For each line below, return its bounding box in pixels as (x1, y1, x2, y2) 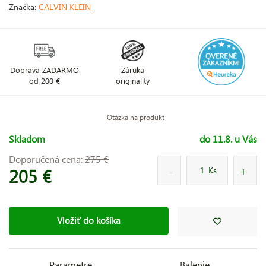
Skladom (9, 132, 45, 145)
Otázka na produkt (106, 112, 164, 122)
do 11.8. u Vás (199, 132, 257, 145)
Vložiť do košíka (56, 214, 121, 227)
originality (116, 75, 150, 85)
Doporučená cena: (9, 152, 85, 165)
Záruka (121, 64, 145, 75)
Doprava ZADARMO (9, 64, 79, 75)
